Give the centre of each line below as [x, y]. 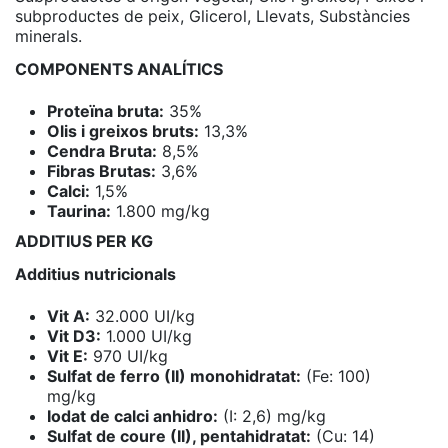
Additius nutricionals [95, 273]
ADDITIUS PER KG [84, 240]
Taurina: [79, 211]
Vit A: [68, 315]
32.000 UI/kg [142, 315]
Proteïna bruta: [105, 111]
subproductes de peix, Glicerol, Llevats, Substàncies [212, 15]
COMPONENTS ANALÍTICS [119, 68]
